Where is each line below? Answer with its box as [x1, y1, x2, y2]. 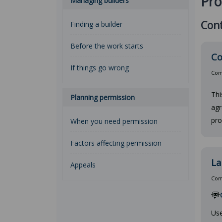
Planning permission [70, 93, 135, 102]
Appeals [70, 160, 96, 169]
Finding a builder [70, 19, 122, 29]
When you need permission [70, 116, 158, 126]
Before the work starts [70, 41, 143, 51]
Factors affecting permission [70, 138, 162, 148]
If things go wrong [70, 63, 129, 72]
